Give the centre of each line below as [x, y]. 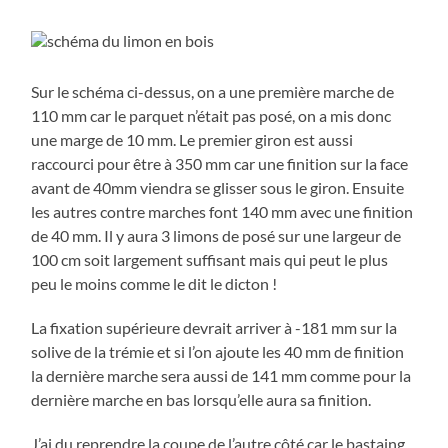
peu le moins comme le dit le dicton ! [154, 283]
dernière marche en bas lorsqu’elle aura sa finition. [201, 399]
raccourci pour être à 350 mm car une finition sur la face [220, 163]
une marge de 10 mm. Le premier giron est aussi [192, 139]
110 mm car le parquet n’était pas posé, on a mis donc [211, 115]
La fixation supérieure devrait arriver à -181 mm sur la [214, 327]
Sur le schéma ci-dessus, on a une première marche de [213, 91]
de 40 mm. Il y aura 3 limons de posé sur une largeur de [216, 235]
